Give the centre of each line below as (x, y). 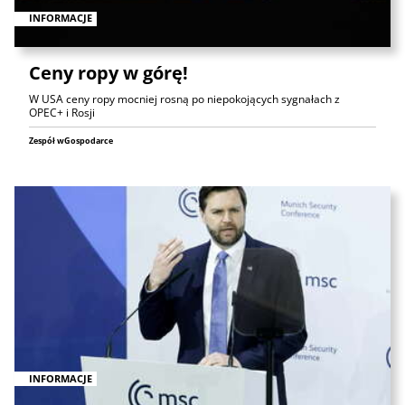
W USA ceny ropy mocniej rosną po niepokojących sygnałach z (184, 99)
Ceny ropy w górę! (108, 72)
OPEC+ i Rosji (62, 112)
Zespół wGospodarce (71, 140)
